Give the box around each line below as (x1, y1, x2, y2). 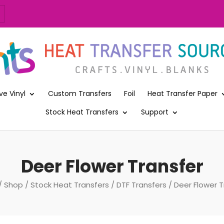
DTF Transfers (116, 179, 166, 190)
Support (141, 106, 168, 117)
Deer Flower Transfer (20, 153, 203, 178)
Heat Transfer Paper (147, 88, 217, 98)
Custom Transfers (48, 88, 111, 98)
